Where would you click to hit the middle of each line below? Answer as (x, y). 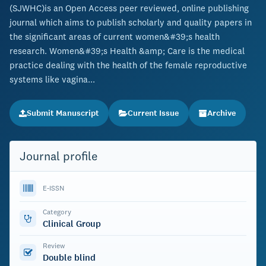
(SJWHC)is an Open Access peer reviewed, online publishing (129, 8)
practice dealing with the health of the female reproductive (128, 65)
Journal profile (58, 156)
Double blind (69, 258)
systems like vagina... (52, 79)
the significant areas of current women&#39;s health (115, 37)
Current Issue (153, 113)
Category (57, 212)
